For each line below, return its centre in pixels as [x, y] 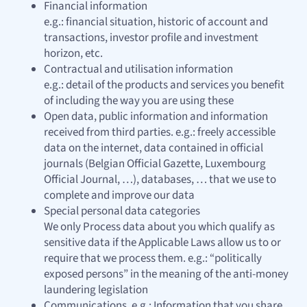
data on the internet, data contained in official [153, 148]
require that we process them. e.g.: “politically [153, 259]
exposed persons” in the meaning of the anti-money [166, 274]
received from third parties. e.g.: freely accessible [160, 133]
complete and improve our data [119, 196]
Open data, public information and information [156, 117]
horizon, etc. [73, 54]
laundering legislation [96, 290]
